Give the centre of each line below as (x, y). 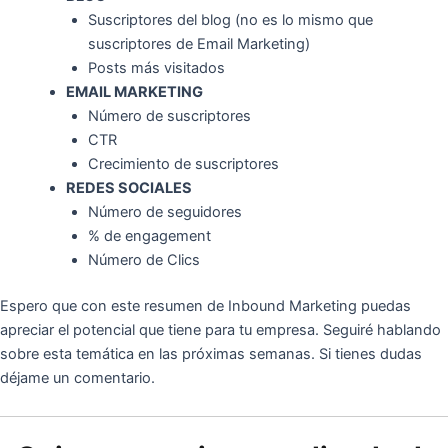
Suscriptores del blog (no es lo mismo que (230, 20)
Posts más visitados (156, 68)
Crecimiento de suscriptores (183, 164)
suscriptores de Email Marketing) (198, 44)
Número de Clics (143, 260)
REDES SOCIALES (128, 188)
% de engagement (149, 236)
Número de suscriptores (169, 116)
